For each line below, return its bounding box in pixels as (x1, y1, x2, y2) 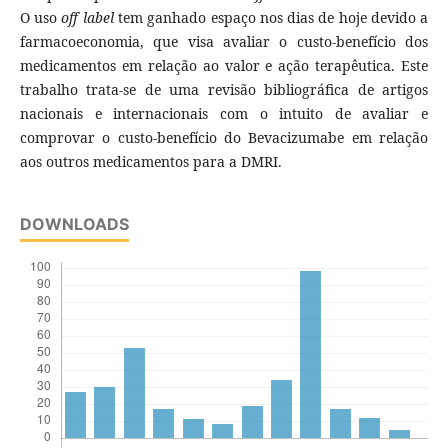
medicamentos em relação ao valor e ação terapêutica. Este (19, 56, 429, 76)
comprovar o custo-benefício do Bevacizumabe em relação (19, 128, 429, 148)
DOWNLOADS (19, 214, 129, 235)
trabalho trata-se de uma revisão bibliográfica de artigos (19, 80, 429, 100)
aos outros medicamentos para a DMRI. (19, 152, 282, 172)
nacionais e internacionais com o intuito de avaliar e (19, 104, 429, 124)
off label (61, 8, 118, 28)
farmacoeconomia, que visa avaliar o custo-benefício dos (19, 32, 429, 52)
